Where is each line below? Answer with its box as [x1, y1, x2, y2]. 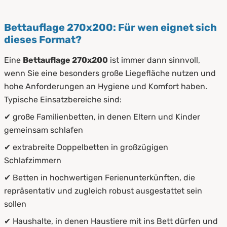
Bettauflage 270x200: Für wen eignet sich [4, 21, 217, 33]
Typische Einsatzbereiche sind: [4, 94, 122, 104]
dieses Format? [4, 33, 82, 46]
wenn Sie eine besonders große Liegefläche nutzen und [4, 68, 216, 78]
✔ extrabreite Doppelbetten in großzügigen [4, 142, 168, 152]
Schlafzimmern [4, 155, 61, 165]
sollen [4, 199, 26, 209]
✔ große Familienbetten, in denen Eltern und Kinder [4, 111, 200, 122]
